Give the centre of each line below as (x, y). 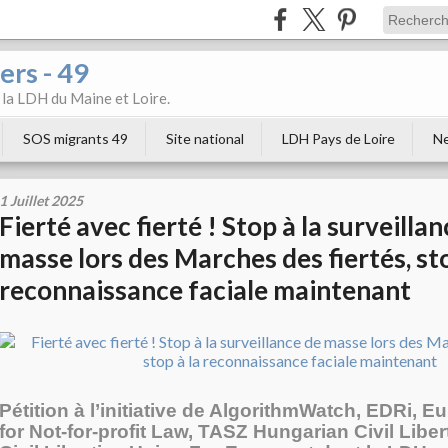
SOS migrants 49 (75, 138)
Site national (205, 138)
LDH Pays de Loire (338, 138)
